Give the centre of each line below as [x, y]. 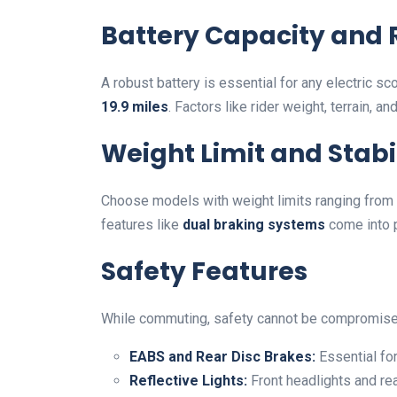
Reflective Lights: [188, 381]
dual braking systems [254, 225]
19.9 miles [135, 107]
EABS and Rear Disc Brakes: [222, 357]
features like [142, 225]
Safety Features [204, 272]
